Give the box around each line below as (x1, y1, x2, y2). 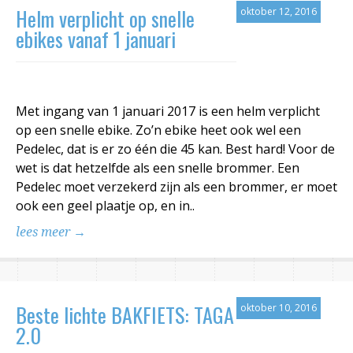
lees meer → (16, 225, 86, 240)
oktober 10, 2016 (240, 301, 317, 315)
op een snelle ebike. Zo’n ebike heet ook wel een (16, 121, 301, 139)
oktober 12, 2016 (240, 5, 317, 19)
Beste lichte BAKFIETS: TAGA (16, 299, 234, 331)
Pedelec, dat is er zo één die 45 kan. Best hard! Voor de (16, 140, 335, 158)
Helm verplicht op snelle (16, 3, 195, 35)
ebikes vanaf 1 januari (16, 24, 176, 55)
